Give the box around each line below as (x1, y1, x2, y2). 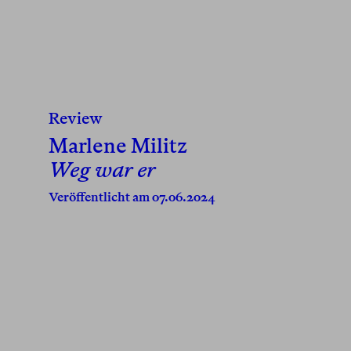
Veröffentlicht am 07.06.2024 (49, 190, 215, 205)
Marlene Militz (49, 133, 187, 158)
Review (49, 109, 103, 128)
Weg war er (49, 157, 155, 183)
